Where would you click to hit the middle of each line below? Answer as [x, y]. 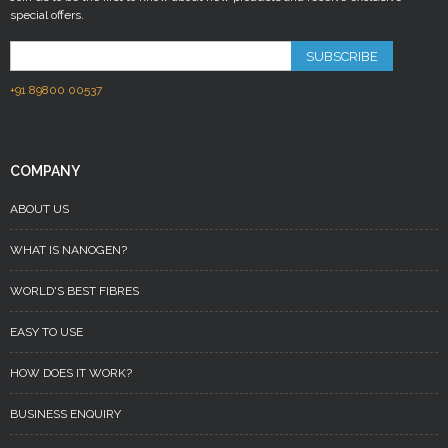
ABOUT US [39, 209]
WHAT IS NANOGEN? [68, 250]
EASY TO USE [46, 332]
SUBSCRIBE [341, 56]
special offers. [47, 15]
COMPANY [45, 171]
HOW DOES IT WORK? [71, 373]
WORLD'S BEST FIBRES [74, 291]
